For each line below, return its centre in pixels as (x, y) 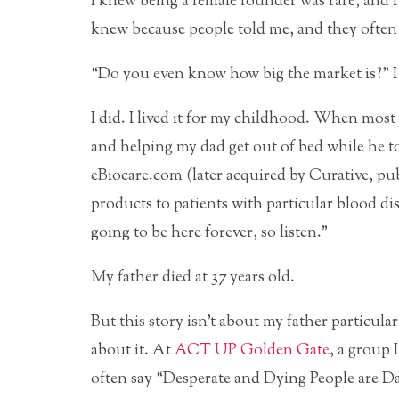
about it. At (133, 350)
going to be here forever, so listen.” (209, 233)
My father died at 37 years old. (193, 277)
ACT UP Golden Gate (252, 350)
